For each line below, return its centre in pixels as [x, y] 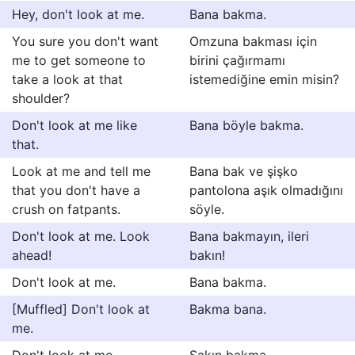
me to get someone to [79, 60]
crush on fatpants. [66, 209]
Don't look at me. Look [81, 236]
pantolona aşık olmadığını [266, 190]
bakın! [207, 255]
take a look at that [67, 79]
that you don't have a [76, 190]
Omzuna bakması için [253, 41]
